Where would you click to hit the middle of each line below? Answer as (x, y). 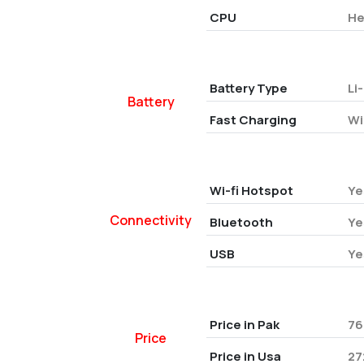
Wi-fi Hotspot (251, 191)
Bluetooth (241, 222)
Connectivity (151, 220)
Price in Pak (244, 325)
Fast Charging (253, 120)
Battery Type (248, 88)
